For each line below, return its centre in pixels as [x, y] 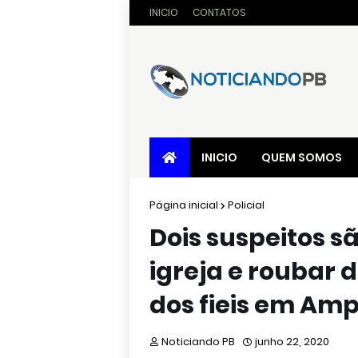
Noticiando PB [198, 342]
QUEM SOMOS [302, 157]
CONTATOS [219, 12]
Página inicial [184, 205]
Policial [246, 205]
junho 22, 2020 [292, 342]
